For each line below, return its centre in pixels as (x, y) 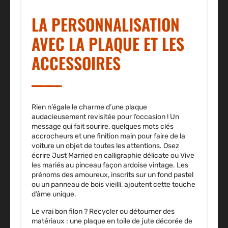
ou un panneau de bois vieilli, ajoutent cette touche (113, 185)
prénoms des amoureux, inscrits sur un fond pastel (112, 175)
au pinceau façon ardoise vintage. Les (126, 165)
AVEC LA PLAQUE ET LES (108, 44)
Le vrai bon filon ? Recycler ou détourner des (103, 212)
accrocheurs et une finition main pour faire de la (108, 136)
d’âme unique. (54, 194)
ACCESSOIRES (76, 63)
